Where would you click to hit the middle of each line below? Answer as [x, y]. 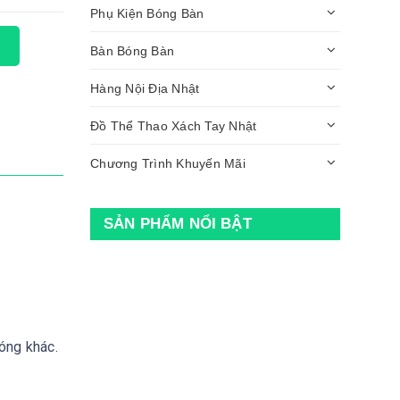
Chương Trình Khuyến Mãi [168, 163]
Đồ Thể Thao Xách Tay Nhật [174, 125]
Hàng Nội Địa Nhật [145, 88]
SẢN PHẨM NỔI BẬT [178, 224]
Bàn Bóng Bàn [132, 50]
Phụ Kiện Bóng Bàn [147, 13]
